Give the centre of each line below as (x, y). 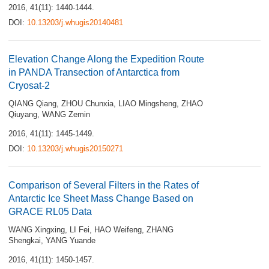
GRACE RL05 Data (50, 212)
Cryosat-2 (29, 86)
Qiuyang (23, 114)
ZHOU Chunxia (87, 104)
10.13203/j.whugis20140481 (75, 23)
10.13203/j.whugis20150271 (75, 149)
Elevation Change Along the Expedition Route (106, 59)
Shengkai (25, 240)
